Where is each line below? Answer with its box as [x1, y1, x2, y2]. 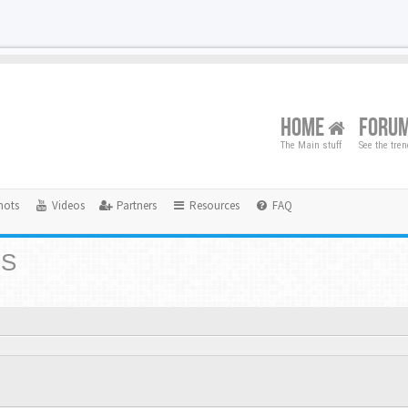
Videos [48, 198, 85, 213]
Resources [186, 198, 240, 213]
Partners [114, 198, 158, 213]
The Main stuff [280, 139, 342, 151]
